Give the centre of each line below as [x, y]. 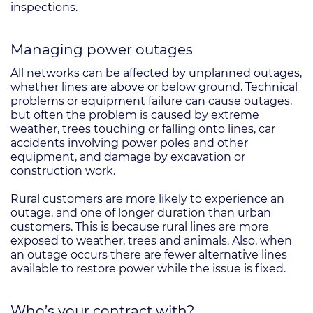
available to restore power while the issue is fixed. [148, 269]
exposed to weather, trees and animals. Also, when [151, 241]
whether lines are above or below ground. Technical [154, 87]
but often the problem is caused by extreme [135, 115]
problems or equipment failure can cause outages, [151, 101]
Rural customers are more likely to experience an [147, 199]
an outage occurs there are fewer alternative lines [149, 255]
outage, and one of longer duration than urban [141, 213]
